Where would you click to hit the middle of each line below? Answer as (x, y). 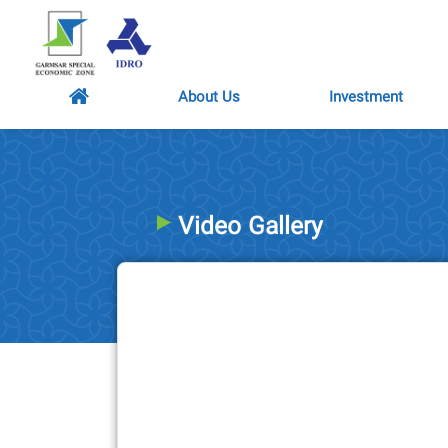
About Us (208, 98)
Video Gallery (250, 228)
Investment (365, 98)
